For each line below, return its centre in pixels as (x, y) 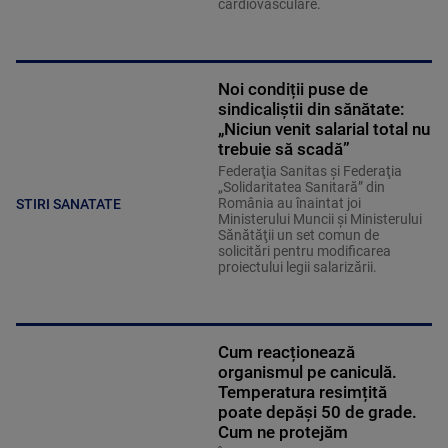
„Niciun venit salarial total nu (323, 128)
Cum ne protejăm (282, 431)
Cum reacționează (286, 351)
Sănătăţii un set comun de (298, 234)
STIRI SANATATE (68, 204)
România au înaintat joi (289, 202)
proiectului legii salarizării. (297, 266)
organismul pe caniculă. (307, 371)
